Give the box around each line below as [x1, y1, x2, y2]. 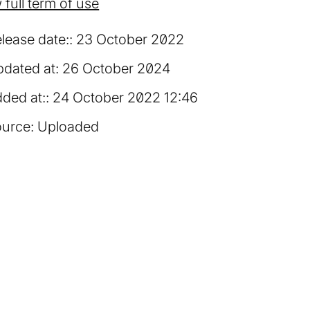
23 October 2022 [76, 31, 185, 48]
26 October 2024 [62, 60, 171, 77]
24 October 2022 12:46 [53, 89, 199, 106]
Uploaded [37, 118, 100, 135]
